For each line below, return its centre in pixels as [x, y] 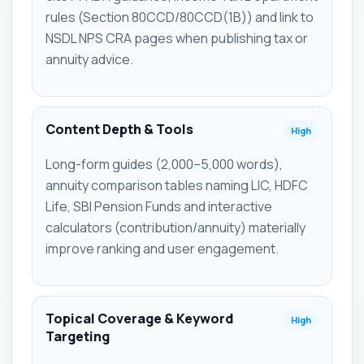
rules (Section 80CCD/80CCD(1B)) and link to [180, 17]
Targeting [78, 336]
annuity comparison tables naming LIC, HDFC [177, 185]
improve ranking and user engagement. [162, 248]
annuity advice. [89, 59]
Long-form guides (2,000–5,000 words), [164, 164]
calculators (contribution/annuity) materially [175, 227]
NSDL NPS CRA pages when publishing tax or [177, 38]
